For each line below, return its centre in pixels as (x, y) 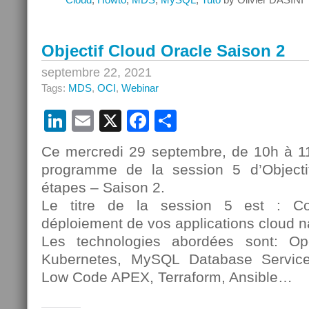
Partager (219, 121)
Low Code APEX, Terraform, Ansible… (167, 277)
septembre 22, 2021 (97, 72)
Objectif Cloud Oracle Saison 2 (163, 51)
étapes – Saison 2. (103, 187)
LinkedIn (108, 121)
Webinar (140, 88)
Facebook (198, 121)
